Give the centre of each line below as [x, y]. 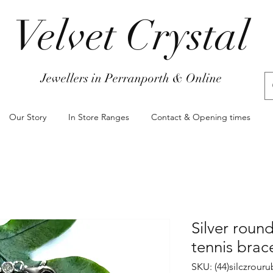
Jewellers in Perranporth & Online [131, 78]
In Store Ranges [99, 117]
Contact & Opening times [201, 117]
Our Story [28, 117]
